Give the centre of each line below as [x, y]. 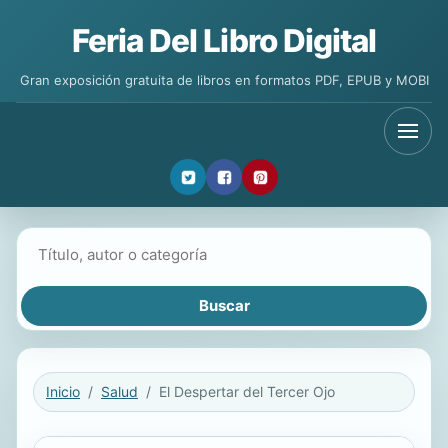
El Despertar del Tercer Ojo [247, 391]
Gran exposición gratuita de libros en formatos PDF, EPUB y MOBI [224, 80]
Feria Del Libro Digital [224, 41]
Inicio [63, 391]
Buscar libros [66, 242]
